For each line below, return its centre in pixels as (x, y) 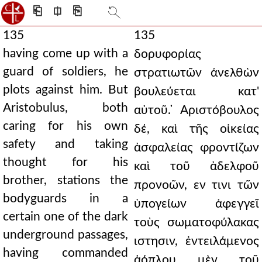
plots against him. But (65, 90)
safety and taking (65, 144)
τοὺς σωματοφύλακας (196, 223)
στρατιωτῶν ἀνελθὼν (196, 73)
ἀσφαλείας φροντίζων (196, 148)
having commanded (65, 253)
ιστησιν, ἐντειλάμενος (196, 241)
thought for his (65, 162)
